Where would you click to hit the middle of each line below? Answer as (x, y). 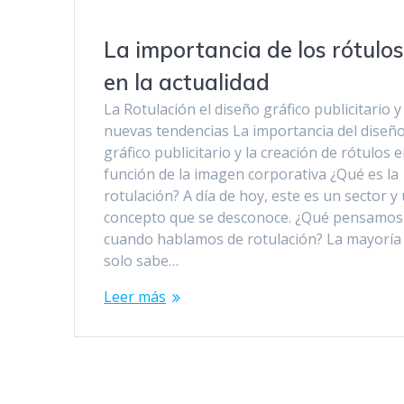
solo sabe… (142, 261)
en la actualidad (187, 83)
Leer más (135, 297)
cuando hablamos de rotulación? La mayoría (253, 239)
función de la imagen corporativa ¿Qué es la (252, 174)
